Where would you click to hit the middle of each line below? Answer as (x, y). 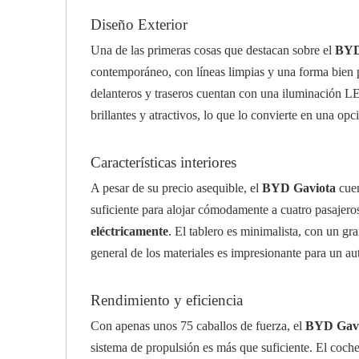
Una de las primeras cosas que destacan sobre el (213, 50)
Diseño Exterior (139, 24)
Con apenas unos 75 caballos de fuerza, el (198, 326)
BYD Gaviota (299, 188)
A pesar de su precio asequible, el (176, 188)
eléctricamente (129, 231)
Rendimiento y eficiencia (167, 300)
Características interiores (163, 162)
